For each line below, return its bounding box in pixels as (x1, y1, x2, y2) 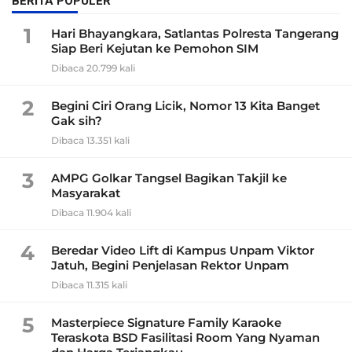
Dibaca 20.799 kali (51, 62, 135, 75)
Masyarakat (51, 185, 120, 201)
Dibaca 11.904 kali (51, 207, 131, 219)
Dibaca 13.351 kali (51, 134, 130, 147)
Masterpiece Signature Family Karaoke (51, 315, 281, 331)
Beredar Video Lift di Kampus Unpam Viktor (51, 243, 314, 258)
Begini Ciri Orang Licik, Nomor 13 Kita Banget (51, 98, 320, 114)
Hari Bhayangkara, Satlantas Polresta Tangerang (51, 26, 339, 42)
